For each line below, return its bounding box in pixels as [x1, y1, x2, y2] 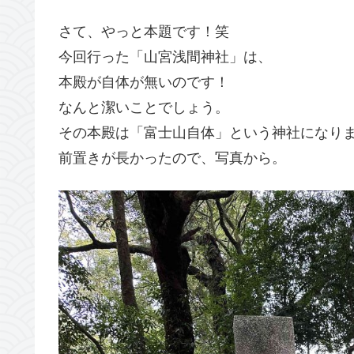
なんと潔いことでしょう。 [58, 99, 229, 115]
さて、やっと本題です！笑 [58, 23, 229, 40]
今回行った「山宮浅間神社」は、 [58, 48, 272, 65]
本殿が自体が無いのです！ [58, 73, 229, 90]
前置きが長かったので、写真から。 [58, 149, 286, 166]
